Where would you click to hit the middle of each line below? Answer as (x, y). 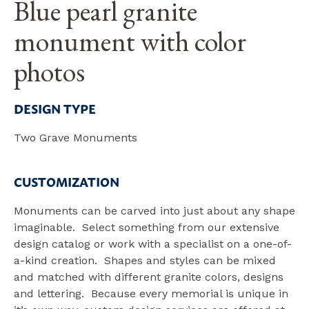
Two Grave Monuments (76, 137)
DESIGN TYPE (55, 108)
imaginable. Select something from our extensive (147, 227)
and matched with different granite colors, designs (149, 277)
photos (49, 71)
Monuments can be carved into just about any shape (154, 210)
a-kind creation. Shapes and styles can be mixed (145, 260)
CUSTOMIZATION (67, 181)
